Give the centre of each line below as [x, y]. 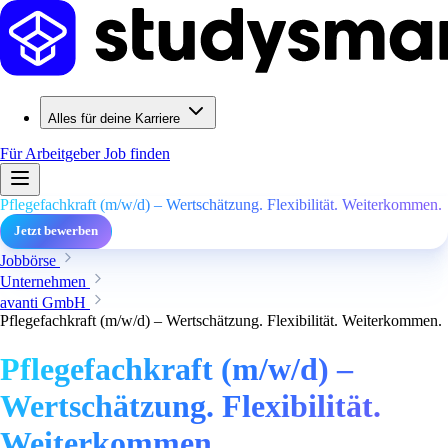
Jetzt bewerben [56, 231]
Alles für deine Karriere [114, 118]
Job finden [137, 153]
